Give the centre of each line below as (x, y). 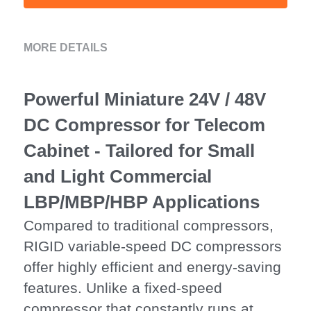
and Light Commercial (118, 176)
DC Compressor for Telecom (144, 125)
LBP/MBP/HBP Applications (142, 202)
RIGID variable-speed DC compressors (153, 246)
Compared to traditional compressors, (149, 225)
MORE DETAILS (66, 48)
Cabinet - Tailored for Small (139, 151)
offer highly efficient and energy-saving (152, 267)
